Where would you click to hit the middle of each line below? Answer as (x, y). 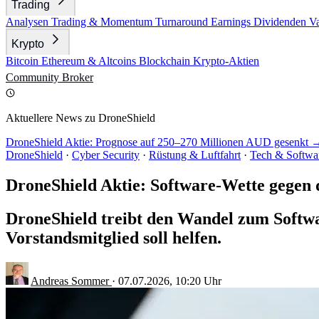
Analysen (28, 22)
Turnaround (183, 22)
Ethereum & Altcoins (90, 61)
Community (34, 77)
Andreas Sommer (71, 281)
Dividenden (281, 22)
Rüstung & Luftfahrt (195, 155)
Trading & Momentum (103, 22)
